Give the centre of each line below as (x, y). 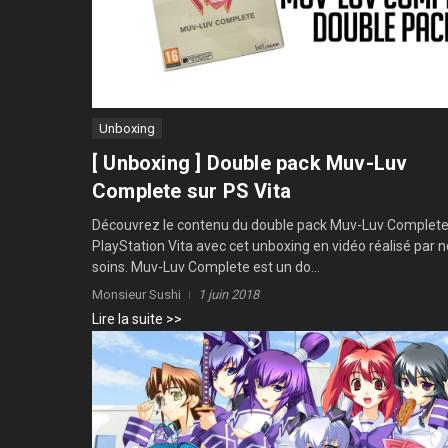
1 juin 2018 (228, 294)
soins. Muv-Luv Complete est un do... (206, 266)
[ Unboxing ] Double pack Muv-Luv (250, 162)
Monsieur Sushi (136, 294)
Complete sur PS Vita (191, 190)
